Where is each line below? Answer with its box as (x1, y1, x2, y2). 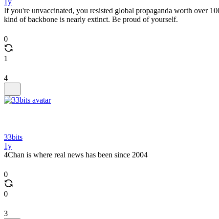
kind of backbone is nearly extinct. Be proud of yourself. (4, 15, 178, 23)
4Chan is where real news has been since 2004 (4, 151, 148, 159)
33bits (4, 133, 22, 141)
